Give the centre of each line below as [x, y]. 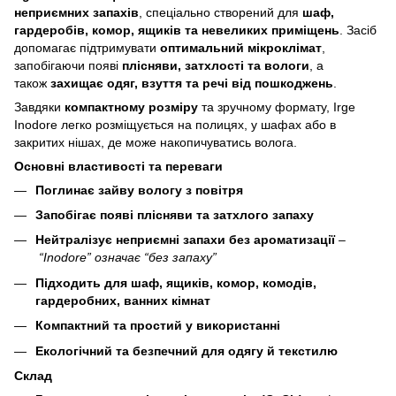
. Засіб [358, 30]
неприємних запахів [76, 12]
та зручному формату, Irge [277, 107]
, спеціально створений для [221, 12]
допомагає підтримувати [87, 47]
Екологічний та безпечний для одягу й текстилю [187, 350]
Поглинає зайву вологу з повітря [139, 190]
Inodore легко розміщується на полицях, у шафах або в [175, 124]
